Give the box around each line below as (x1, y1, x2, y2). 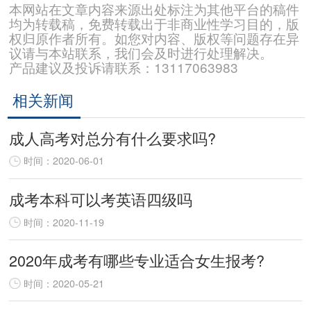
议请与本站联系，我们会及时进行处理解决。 (9, 42, 274, 62)
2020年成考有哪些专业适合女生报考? (9, 249, 265, 271)
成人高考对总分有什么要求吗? (9, 127, 217, 149)
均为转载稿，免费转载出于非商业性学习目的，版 (9, 13, 300, 33)
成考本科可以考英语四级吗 (9, 188, 193, 210)
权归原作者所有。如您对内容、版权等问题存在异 (9, 28, 300, 47)
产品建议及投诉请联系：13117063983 (9, 57, 239, 76)
